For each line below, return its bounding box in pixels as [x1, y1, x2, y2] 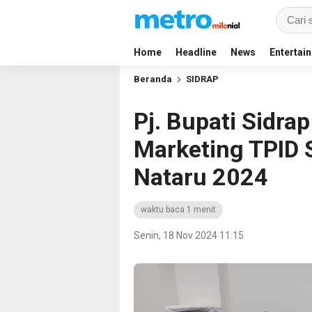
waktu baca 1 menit [141, 205, 216, 214]
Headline [175, 47, 217, 58]
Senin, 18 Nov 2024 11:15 [134, 230, 244, 241]
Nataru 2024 [134, 163, 268, 191]
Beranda [134, 74, 172, 84]
